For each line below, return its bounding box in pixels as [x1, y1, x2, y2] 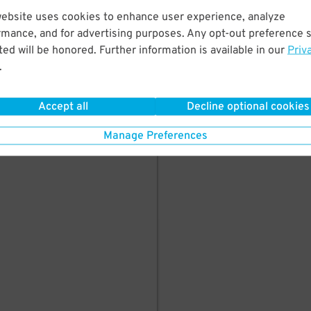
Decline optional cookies [187, 99, 310, 114]
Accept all [37, 99, 88, 114]
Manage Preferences [103, 128, 208, 143]
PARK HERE [79, 8, 131, 20]
